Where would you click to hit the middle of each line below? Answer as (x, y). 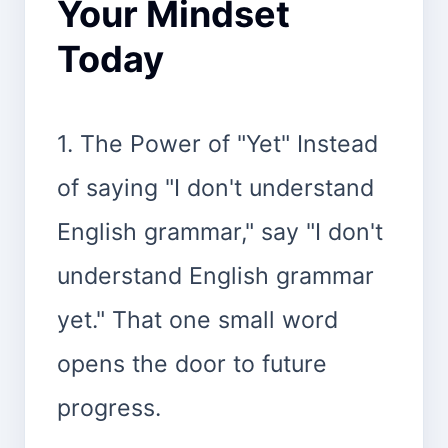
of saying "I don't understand (215, 187)
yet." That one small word (197, 319)
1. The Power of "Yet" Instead (217, 143)
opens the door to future (192, 363)
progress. (109, 407)
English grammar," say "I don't (220, 231)
